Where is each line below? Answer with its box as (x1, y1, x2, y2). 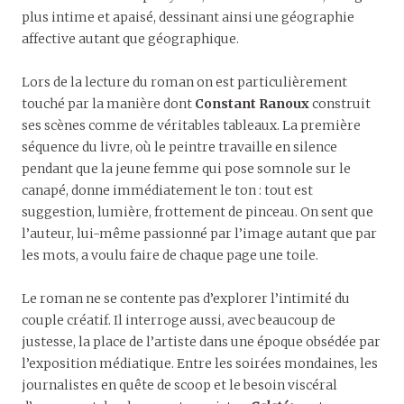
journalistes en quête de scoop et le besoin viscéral (22, 377, 337, 394)
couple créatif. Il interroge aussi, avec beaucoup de (22, 312, 335, 329)
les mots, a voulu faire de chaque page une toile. (22, 247, 318, 264)
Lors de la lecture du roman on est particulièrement (22, 74, 347, 91)
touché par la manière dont (22, 96, 195, 113)
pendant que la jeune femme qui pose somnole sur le (22, 161, 351, 178)
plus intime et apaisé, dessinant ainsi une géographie (22, 9, 354, 26)
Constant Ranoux (195, 96, 309, 113)
